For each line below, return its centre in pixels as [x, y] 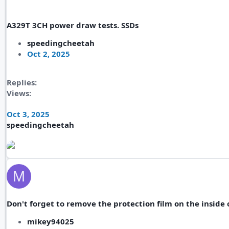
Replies [21, 82]
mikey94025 [51, 221]
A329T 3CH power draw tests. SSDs [73, 25]
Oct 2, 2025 [49, 54]
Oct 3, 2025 [28, 114]
